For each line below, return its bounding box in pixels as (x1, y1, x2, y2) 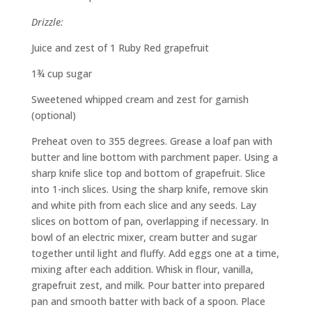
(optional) (31, 109, 76, 123)
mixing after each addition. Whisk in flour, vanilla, (31, 263, 253, 276)
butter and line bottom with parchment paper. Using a (31, 150, 278, 164)
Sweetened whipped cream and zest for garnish (31, 93, 249, 107)
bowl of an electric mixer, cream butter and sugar (31, 231, 257, 244)
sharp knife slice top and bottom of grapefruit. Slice (31, 166, 265, 180)
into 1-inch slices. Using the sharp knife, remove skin (31, 182, 268, 196)
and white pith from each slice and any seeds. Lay (31, 198, 256, 212)
